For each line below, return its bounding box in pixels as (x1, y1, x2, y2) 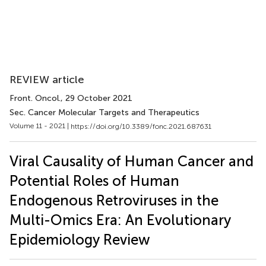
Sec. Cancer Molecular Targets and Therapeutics (9, 107, 199, 118)
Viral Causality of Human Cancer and (9, 152, 254, 170)
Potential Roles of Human (9, 172, 179, 189)
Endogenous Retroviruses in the (9, 191, 218, 209)
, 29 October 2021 (61, 93, 132, 103)
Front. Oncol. (9, 93, 61, 103)
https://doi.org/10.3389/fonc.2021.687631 (71, 122, 211, 131)
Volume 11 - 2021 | (9, 122, 71, 130)
